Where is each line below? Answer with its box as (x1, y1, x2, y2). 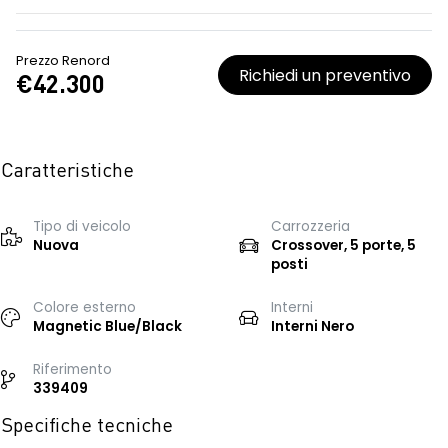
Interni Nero (271, 317, 354, 336)
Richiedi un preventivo (239, 63, 411, 87)
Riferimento (33, 360, 112, 379)
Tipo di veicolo (33, 217, 131, 236)
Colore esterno (33, 298, 136, 317)
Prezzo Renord (16, 52, 110, 69)
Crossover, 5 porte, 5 (271, 236, 416, 255)
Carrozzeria (271, 217, 350, 236)
